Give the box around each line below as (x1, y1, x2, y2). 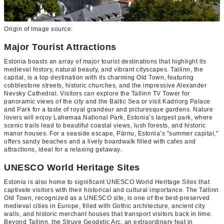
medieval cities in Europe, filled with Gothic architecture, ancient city (4, 202, 205, 209)
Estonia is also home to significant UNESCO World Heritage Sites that (4, 178, 209, 185)
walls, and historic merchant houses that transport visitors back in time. (4, 210, 212, 217)
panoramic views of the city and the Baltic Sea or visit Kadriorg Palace (4, 97, 210, 105)
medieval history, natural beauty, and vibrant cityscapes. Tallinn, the (4, 65, 203, 73)
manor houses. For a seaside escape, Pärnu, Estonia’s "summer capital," (4, 129, 218, 137)
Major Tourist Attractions (4, 41, 116, 52)
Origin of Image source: (4, 25, 74, 32)
